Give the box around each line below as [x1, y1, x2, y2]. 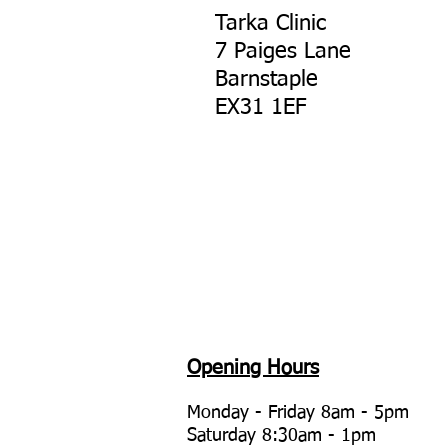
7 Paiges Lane [215, 41, 351, 63]
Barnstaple [215, 69, 318, 91]
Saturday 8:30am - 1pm [187, 427, 376, 445]
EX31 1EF [215, 97, 306, 119]
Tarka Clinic [215, 13, 326, 35]
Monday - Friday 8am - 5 [187, 404, 384, 422]
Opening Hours [187, 358, 319, 378]
